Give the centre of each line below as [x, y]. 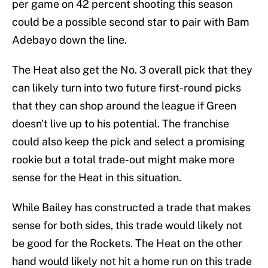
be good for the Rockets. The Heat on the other [127, 243]
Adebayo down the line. [69, 40]
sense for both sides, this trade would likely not [127, 226]
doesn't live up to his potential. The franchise [121, 124]
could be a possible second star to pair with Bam [131, 22]
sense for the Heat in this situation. [97, 178]
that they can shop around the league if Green [124, 106]
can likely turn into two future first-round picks [127, 88]
